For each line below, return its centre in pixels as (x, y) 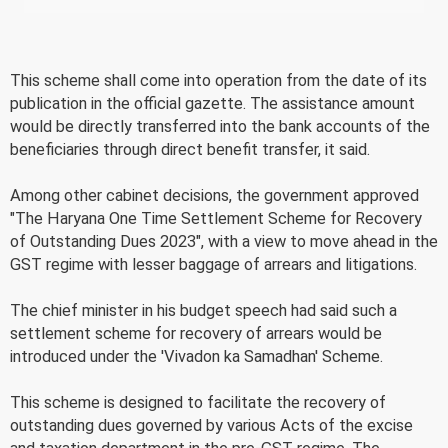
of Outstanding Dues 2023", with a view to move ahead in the (224, 241)
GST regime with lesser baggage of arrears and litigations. (213, 264)
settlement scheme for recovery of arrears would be (196, 333)
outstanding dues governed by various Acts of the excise (211, 425)
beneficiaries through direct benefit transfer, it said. (190, 149)
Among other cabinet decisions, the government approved (214, 195)
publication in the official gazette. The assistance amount (212, 103)
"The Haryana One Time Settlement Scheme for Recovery (216, 218)
